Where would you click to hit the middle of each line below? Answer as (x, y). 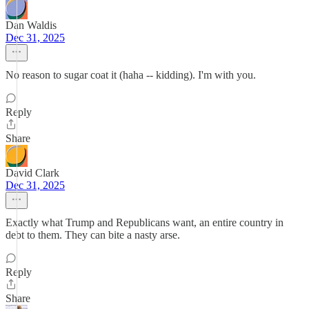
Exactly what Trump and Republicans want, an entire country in (144, 222)
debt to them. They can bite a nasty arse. (93, 235)
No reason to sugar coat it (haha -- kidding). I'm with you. (131, 75)
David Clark (32, 173)
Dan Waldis (31, 25)
